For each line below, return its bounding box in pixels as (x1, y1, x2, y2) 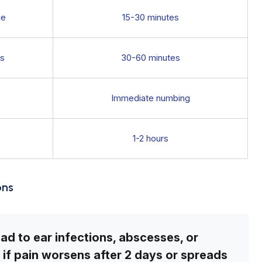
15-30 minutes (122, 11, 179, 23)
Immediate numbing (111, 92, 190, 104)
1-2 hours (132, 132, 168, 144)
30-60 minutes (120, 51, 180, 63)
